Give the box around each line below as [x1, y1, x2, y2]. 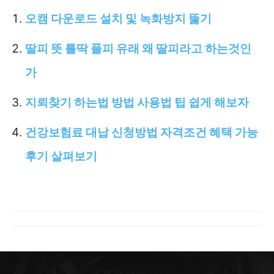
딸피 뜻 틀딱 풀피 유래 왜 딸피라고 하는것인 [25, 41, 251, 56]
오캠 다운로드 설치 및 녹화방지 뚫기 [25, 11, 212, 26]
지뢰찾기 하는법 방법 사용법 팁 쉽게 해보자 [25, 95, 249, 109]
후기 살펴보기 [25, 149, 97, 163]
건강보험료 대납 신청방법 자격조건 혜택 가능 [25, 125, 258, 139]
